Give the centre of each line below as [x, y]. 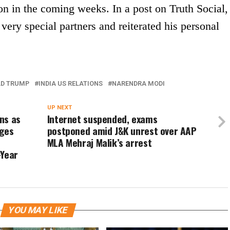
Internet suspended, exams [102, 119]
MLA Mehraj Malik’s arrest [99, 143]
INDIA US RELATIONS [71, 84]
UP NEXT [59, 108]
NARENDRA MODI [138, 84]
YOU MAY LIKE [38, 210]
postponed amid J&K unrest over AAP [122, 131]
